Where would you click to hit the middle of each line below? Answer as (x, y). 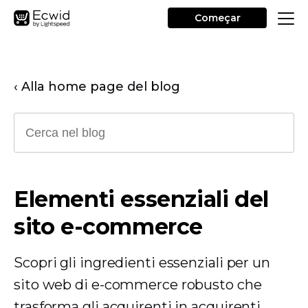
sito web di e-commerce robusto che (138, 285)
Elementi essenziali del (141, 199)
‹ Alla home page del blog (97, 87)
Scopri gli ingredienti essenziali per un (142, 263)
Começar (217, 18)
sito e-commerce (109, 227)
